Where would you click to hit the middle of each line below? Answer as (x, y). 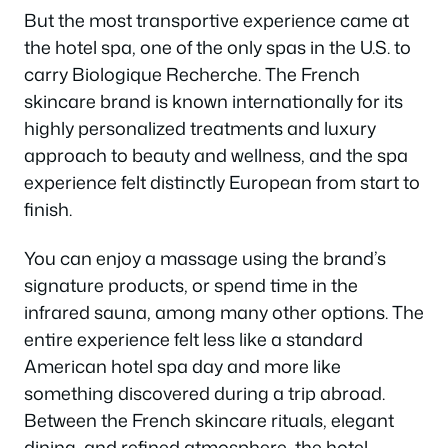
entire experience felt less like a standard (193, 339)
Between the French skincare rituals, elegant (209, 420)
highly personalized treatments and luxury (200, 127)
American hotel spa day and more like (182, 366)
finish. (48, 208)
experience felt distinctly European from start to (222, 181)
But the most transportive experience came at (216, 19)
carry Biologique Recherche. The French (192, 73)
